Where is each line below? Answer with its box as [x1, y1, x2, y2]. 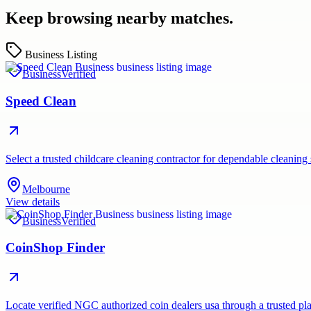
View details [6, 195, 60, 208]
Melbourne [22, 183, 70, 195]
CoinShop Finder [6, 240, 105, 255]
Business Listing [25, 49, 97, 61]
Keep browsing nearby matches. [6, 9, 233, 28]
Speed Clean [6, 93, 76, 108]
